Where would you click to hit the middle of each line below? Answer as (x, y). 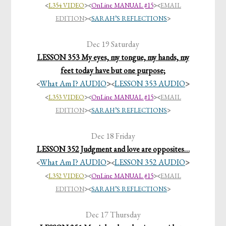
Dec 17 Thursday (113, 215)
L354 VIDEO (66, 6)
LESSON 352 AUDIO (150, 162)
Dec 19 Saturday (113, 44)
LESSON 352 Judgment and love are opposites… (113, 149)
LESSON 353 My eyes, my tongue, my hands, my (113, 58)
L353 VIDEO (66, 97)
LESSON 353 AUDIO (150, 84)
